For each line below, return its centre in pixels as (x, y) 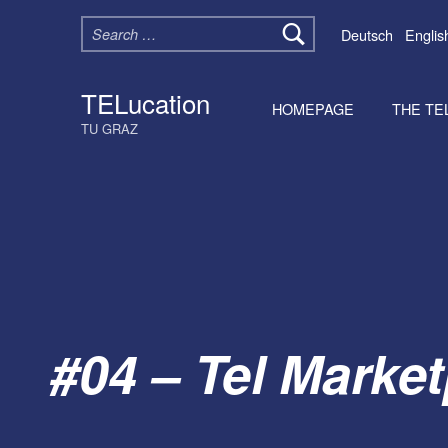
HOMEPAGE (312, 108)
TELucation (145, 102)
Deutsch (366, 34)
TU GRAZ (109, 128)
